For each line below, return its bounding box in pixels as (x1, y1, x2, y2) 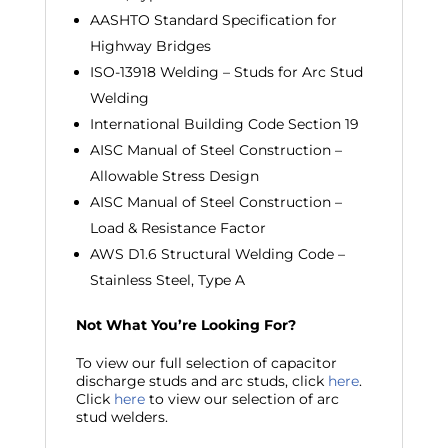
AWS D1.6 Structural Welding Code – (89, 245, 345, 263)
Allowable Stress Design (89, 167, 259, 185)
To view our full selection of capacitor (75, 354, 337, 372)
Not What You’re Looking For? (75, 316, 296, 334)
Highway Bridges (89, 37, 211, 55)
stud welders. (75, 408, 168, 426)
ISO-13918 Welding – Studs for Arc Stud (89, 63, 363, 81)
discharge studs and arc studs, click (75, 372, 328, 390)
